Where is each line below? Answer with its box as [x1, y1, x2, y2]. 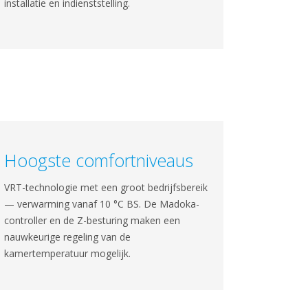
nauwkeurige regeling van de [3, 230, 131, 243]
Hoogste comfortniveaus [3, 148, 193, 172]
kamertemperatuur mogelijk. [3, 247, 131, 260]
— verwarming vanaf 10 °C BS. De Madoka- [3, 197, 199, 210]
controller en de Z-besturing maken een [3, 214, 180, 227]
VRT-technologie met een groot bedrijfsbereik [3, 181, 208, 194]
